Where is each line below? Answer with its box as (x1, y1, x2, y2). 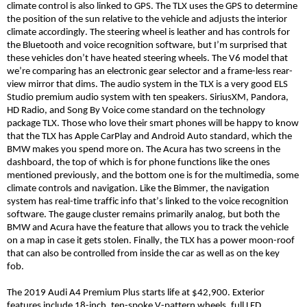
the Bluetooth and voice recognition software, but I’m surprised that (7, 40, 287, 51)
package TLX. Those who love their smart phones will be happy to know (7, 118, 299, 129)
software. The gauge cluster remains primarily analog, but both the (7, 209, 280, 220)
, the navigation (206, 183, 269, 194)
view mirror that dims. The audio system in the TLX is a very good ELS (7, 79, 288, 90)
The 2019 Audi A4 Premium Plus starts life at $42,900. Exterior (7, 287, 265, 298)
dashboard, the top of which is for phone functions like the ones (7, 157, 270, 168)
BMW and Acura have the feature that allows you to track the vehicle (7, 222, 288, 233)
